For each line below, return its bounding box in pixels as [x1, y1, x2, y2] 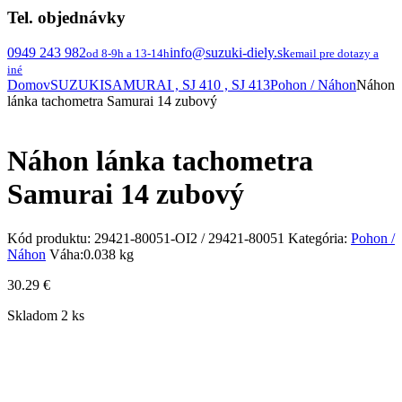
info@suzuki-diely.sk [170, 44, 290, 60]
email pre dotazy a [290, 46, 379, 60]
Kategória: [288, 230, 347, 246]
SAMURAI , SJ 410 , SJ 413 [104, 76, 270, 92]
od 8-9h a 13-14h [86, 46, 170, 60]
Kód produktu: [7, 230, 94, 246]
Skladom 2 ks [7, 307, 84, 323]
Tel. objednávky [7, 8, 126, 28]
